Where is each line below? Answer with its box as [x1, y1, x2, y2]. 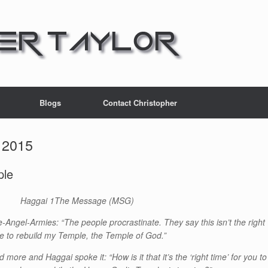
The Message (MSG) [54, 194, 134, 206]
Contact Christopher [103, 97, 177, 108]
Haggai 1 [20, 194, 54, 206]
